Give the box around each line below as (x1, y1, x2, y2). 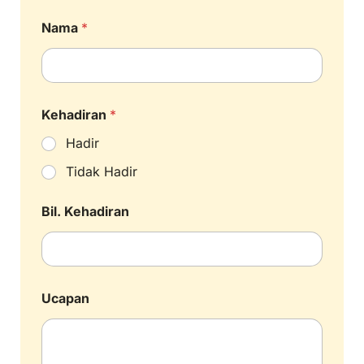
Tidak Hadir (66, 163, 137, 180)
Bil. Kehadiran (41, 203, 129, 220)
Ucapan (41, 290, 89, 307)
